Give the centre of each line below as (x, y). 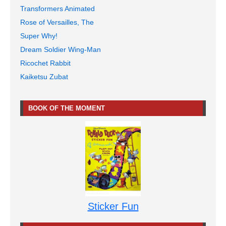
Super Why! (39, 36)
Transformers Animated (58, 8)
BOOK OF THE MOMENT (67, 108)
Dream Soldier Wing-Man (61, 49)
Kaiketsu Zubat (44, 76)
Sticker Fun (113, 207)
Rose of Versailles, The (57, 22)
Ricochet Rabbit (45, 63)
